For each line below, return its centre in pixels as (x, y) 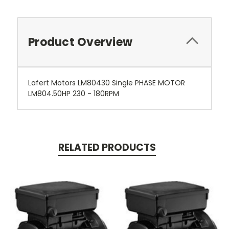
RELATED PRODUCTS (107, 148)
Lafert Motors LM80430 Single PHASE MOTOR (107, 83)
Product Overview (80, 42)
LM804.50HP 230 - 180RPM (74, 94)
